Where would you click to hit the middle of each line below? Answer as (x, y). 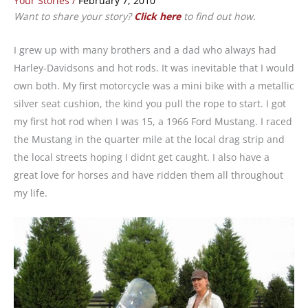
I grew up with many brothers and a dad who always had (145, 49)
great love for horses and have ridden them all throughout (148, 175)
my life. (31, 192)
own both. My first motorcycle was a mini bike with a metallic (154, 85)
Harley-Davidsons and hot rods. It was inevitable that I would (154, 67)
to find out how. (218, 16)
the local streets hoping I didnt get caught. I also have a (142, 157)
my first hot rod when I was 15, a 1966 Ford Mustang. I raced (153, 121)
